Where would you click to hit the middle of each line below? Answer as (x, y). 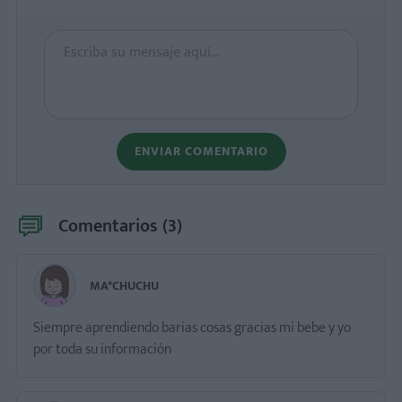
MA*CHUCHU (124, 286)
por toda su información (102, 350)
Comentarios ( (113, 226)
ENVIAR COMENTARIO (201, 151)
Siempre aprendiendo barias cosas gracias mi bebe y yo (192, 328)
